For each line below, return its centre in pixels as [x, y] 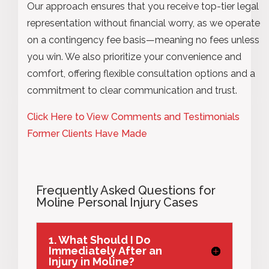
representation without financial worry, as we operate [144, 23]
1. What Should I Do [100, 240]
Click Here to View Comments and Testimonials [133, 116]
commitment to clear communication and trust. [132, 90]
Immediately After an [105, 250]
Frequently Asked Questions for [126, 190]
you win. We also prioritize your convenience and [134, 56]
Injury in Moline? [92, 261]
